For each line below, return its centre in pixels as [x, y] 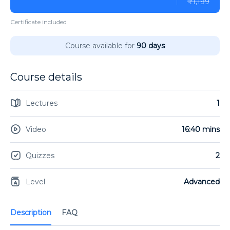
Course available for [100, 45]
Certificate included [39, 22]
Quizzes [40, 155]
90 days [151, 45]
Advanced [202, 181]
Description [31, 212]
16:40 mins [201, 129]
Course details [46, 77]
